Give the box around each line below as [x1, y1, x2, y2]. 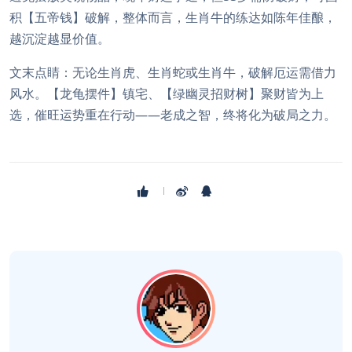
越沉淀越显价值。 [9, 30, 110, 47]
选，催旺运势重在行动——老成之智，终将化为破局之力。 [9, 106, 336, 123]
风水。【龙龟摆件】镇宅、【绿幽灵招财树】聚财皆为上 [9, 85, 324, 102]
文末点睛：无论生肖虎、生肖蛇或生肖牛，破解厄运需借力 [9, 64, 336, 81]
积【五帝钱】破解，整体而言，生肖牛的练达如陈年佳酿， [9, 9, 336, 26]
